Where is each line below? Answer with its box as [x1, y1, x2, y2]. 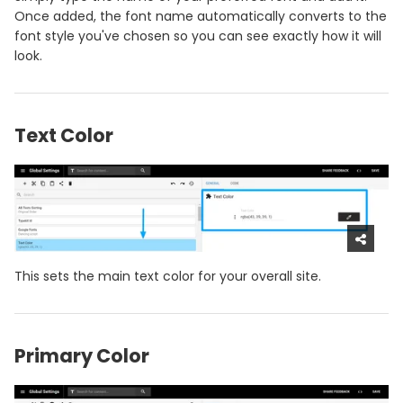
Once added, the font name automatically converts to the [14, 7, 387, 26]
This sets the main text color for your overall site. [14, 266, 321, 285]
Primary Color [14, 342, 149, 369]
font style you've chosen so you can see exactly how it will [14, 27, 381, 46]
